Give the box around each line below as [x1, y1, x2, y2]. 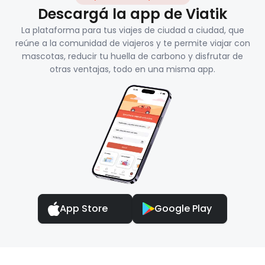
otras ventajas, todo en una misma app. [50, 63, 215, 76]
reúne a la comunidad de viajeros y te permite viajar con [15, 37, 250, 50]
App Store [60, 202, 108, 216]
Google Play [154, 202, 212, 216]
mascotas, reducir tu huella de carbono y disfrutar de [22, 50, 243, 63]
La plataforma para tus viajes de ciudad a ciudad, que [21, 24, 244, 37]
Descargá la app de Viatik [38, 4, 227, 24]
